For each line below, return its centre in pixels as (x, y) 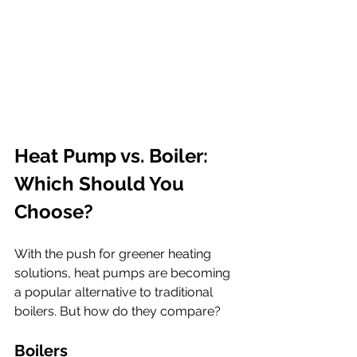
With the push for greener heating (114, 253)
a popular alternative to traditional (115, 292)
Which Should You (102, 183)
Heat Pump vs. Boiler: (114, 155)
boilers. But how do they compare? (118, 311)
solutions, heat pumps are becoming (124, 273)
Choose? (54, 211)
